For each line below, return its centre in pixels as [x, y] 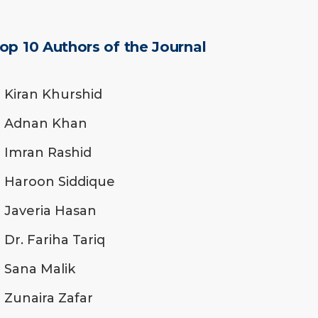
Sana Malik [40, 269]
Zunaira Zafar [49, 298]
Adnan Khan [46, 123]
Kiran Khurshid [53, 94]
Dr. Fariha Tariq [55, 240]
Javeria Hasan [50, 210]
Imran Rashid [48, 152]
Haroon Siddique [60, 181]
